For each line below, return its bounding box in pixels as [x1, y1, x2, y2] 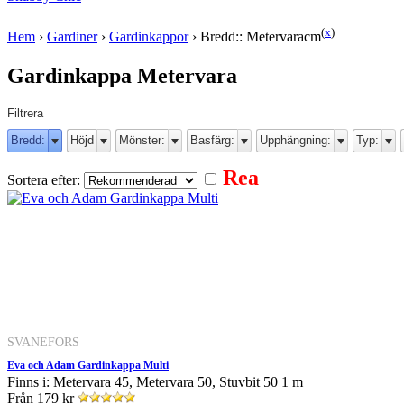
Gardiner [47, 29, 97, 45]
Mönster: [119, 133, 165, 147]
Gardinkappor [109, 29, 188, 45]
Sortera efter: [7, 171, 84, 188]
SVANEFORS [7, 334, 79, 349]
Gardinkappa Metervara [7, 63, 237, 87]
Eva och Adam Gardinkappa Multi [7, 358, 169, 372]
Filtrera [7, 106, 43, 120]
